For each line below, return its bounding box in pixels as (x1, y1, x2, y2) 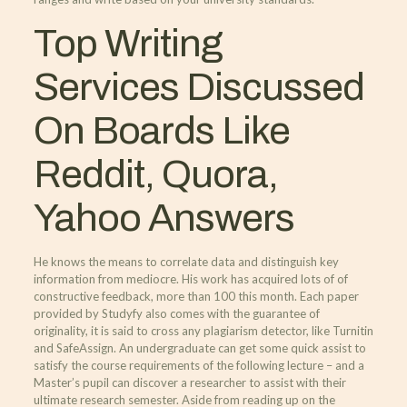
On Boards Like (33, 108, 290, 152)
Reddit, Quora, (33, 152, 278, 195)
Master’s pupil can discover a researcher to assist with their (33, 374, 346, 390)
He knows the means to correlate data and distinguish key (33, 253, 339, 269)
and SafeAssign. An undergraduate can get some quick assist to (33, 340, 366, 355)
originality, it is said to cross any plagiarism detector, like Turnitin (33, 323, 373, 338)
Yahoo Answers (33, 195, 294, 239)
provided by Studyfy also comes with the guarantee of (33, 305, 320, 321)
